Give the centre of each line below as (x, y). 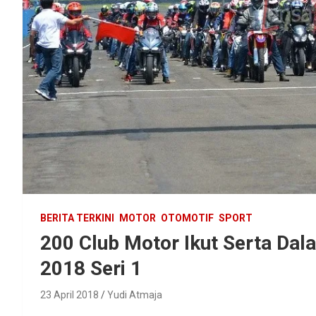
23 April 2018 (69, 294)
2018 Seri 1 (91, 268)
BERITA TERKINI (77, 218)
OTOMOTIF (187, 218)
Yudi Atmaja (135, 294)
